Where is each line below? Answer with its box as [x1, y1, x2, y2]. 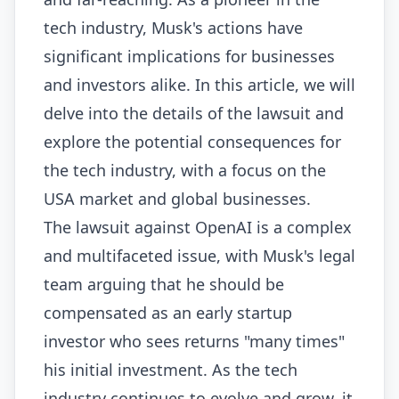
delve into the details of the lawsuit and [44, 102, 344, 125]
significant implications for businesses [44, 45, 335, 68]
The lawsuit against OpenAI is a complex [44, 216, 352, 239]
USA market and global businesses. [44, 188, 311, 210]
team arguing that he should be [44, 273, 284, 296]
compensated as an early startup [44, 302, 292, 324]
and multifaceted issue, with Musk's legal [44, 245, 355, 267]
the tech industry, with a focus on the [44, 159, 326, 182]
